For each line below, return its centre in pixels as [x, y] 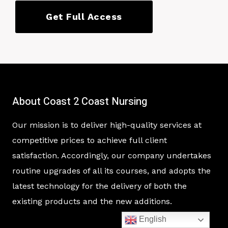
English [152, 219]
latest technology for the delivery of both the [99, 186]
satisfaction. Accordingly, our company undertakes [112, 156]
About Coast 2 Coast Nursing [80, 102]
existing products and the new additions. [92, 202]
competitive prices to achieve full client [90, 140]
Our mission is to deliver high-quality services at [107, 125]
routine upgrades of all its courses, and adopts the [111, 171]
